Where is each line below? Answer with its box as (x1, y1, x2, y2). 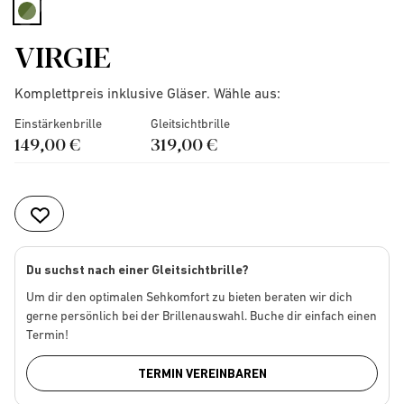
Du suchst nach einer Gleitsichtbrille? (26, 262, 249, 277)
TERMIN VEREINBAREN (137, 366, 267, 381)
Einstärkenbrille (14, 116, 102, 131)
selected (29, 20, 81, 36)
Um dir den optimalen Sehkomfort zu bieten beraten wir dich (26, 289, 353, 304)
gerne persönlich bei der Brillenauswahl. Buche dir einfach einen (26, 308, 377, 323)
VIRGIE (14, 34, 111, 76)
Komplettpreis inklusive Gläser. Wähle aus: (14, 85, 280, 101)
